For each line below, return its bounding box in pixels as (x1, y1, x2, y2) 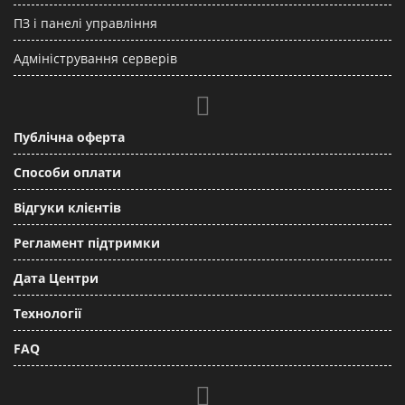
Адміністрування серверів (14, 50, 177, 67)
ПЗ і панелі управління (14, 14, 157, 32)
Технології (14, 305, 81, 322)
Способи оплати (14, 164, 121, 181)
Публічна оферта (14, 128, 125, 146)
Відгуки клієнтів (14, 199, 121, 216)
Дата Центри (14, 269, 99, 287)
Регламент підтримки (14, 234, 160, 251)
